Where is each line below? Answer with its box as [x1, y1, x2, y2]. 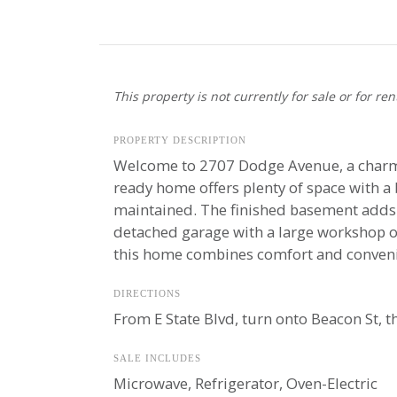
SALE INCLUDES [113, 353, 201, 363]
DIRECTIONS [113, 288, 181, 299]
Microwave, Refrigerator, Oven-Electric [113, 373, 378, 393]
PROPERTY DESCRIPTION [113, 135, 246, 145]
